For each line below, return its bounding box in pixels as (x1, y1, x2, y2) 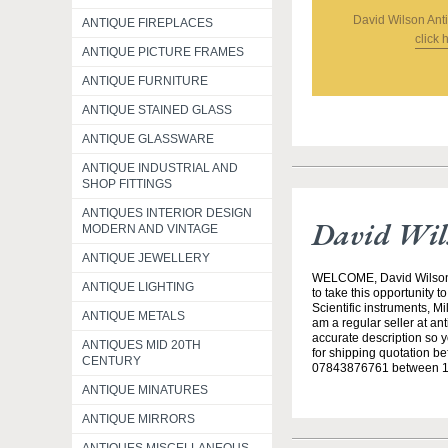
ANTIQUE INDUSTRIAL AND (82, 161, 238, 175)
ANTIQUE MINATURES (82, 383, 208, 397)
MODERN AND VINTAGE (82, 222, 218, 236)
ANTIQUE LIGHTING (82, 280, 194, 294)
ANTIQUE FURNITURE (82, 74, 208, 88)
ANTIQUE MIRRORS (82, 412, 195, 426)
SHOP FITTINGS (82, 177, 172, 191)
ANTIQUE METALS (82, 309, 185, 323)
